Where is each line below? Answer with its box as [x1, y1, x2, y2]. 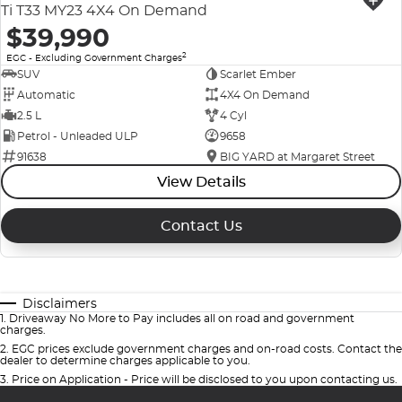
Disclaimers [22, 295, 97, 312]
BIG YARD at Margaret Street [219, 149, 375, 163]
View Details [156, 173, 246, 191]
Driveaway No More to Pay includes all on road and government [9, 311, 354, 326]
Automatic [17, 87, 75, 101]
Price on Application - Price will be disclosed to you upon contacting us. [12, 372, 398, 387]
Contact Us [160, 217, 242, 235]
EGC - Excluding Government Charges [6, 52, 182, 65]
